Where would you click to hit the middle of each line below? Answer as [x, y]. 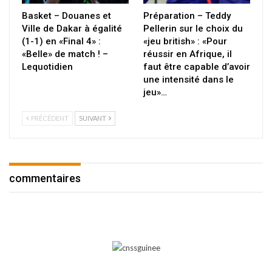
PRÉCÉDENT [49, 118]
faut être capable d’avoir [197, 66]
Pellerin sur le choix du [193, 28]
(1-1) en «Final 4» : [61, 41]
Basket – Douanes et [66, 15]
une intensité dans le [189, 79]
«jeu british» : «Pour [185, 41]
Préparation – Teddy [187, 15]
